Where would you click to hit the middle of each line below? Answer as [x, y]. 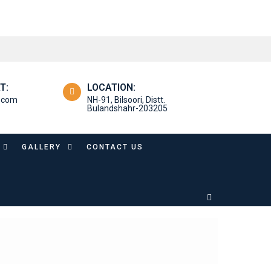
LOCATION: [112, 87]
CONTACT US [115, 147]
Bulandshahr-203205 [128, 108]
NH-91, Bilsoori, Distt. [126, 100]
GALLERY [41, 147]
